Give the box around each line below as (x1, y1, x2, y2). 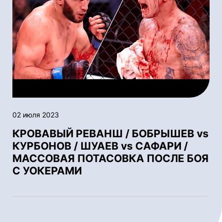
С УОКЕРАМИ (12, 164, 82, 177)
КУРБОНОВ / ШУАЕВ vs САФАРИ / (12, 139, 188, 152)
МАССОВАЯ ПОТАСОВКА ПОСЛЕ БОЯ (12, 152, 209, 165)
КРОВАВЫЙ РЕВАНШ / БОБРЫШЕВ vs (12, 127, 209, 140)
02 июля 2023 (12, 110, 59, 119)
